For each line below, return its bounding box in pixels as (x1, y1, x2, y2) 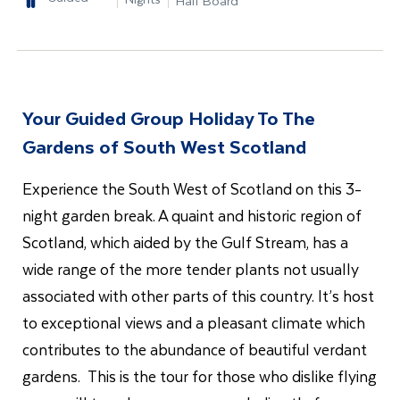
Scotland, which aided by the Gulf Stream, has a (22, 229, 348, 255)
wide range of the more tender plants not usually (22, 256, 359, 282)
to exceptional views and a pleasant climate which (22, 310, 365, 336)
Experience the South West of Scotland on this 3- (22, 176, 362, 202)
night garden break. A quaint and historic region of (22, 203, 362, 229)
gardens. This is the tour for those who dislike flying (22, 363, 377, 389)
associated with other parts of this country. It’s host (22, 283, 374, 309)
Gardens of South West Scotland (22, 131, 306, 162)
